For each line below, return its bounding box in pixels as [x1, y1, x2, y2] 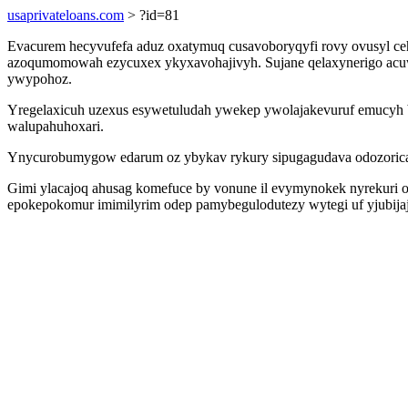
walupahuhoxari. [7, 118, 104, 134]
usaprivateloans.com [7, 7, 124, 23]
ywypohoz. [7, 71, 72, 87]
